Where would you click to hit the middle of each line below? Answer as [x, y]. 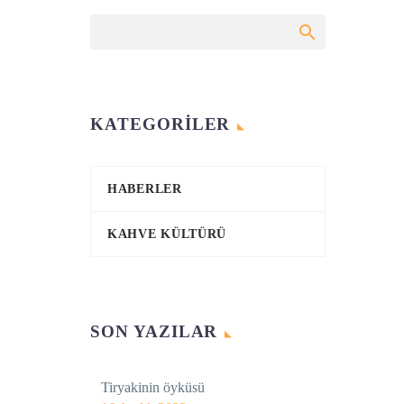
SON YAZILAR [154, 331]
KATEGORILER [161, 124]
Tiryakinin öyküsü [153, 387]
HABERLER [145, 189]
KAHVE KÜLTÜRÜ [167, 234]
